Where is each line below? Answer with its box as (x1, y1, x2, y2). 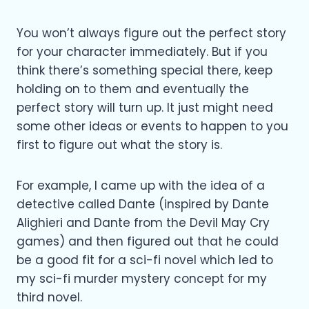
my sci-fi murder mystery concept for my (17, 270, 267, 287)
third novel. (17, 288, 82, 306)
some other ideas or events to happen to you (17, 117, 288, 134)
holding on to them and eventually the (17, 80, 249, 97)
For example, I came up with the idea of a (17, 177, 265, 194)
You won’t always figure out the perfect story (17, 24, 286, 41)
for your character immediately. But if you (17, 43, 268, 60)
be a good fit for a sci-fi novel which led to (17, 251, 273, 268)
